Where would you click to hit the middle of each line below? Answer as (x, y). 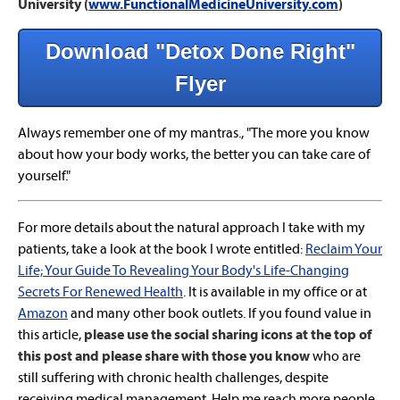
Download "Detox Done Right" (200, 52)
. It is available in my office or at (275, 292)
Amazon (43, 313)
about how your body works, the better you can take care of (194, 154)
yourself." (44, 175)
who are (335, 356)
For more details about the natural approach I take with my (192, 227)
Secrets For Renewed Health (100, 292)
